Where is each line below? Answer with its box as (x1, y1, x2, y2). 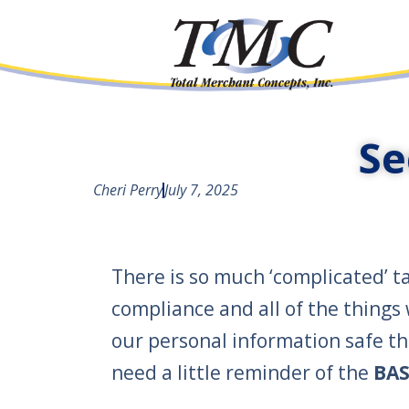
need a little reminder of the (111, 360, 373, 386)
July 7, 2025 (164, 180, 238, 201)
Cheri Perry (93, 180, 163, 201)
